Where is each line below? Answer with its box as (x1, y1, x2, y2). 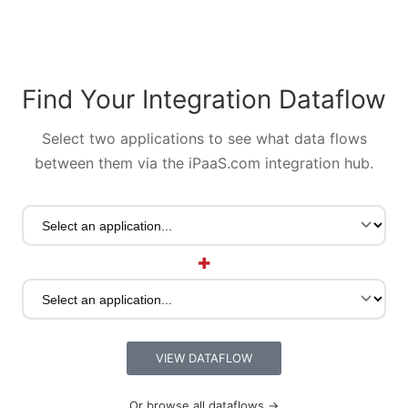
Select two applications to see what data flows (41, 129, 367, 148)
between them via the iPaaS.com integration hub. (35, 154, 373, 173)
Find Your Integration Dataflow (22, 84, 386, 116)
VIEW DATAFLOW (156, 351, 252, 366)
